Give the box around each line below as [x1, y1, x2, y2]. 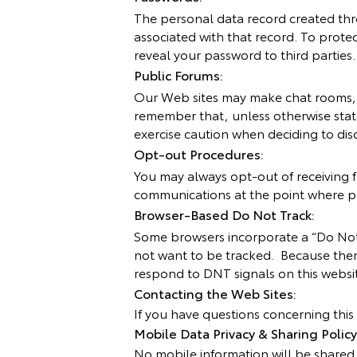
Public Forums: [134, 65, 223, 84]
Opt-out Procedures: [134, 144, 264, 163]
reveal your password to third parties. [134, 45, 355, 63]
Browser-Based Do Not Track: [134, 205, 315, 223]
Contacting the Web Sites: [134, 284, 296, 302]
